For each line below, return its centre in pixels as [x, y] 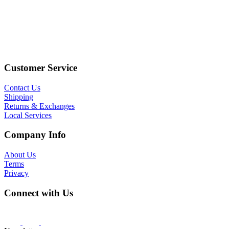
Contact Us [22, 87]
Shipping [19, 97]
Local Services [28, 115]
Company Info [35, 135]
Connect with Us [39, 193]
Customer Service [41, 67]
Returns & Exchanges [39, 106]
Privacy [16, 173]
